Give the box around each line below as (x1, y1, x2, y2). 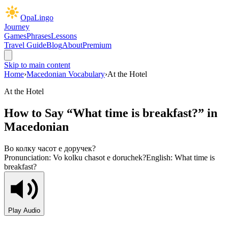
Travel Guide (4, 41, 46, 49)
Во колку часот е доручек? (4, 144, 96, 153)
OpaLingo (20, 13, 53, 22)
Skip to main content (4, 61, 70, 69)
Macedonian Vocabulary (26, 70, 105, 78)
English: (146, 153, 173, 162)
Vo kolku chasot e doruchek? (53, 153, 146, 162)
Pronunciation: (4, 153, 51, 162)
